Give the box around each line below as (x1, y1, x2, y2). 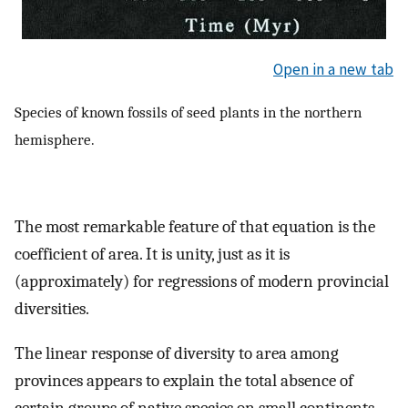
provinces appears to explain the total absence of (15, 370, 353, 391)
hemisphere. (15, 130, 95, 149)
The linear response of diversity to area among (15, 342, 339, 363)
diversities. (15, 299, 89, 320)
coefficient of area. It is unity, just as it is (15, 244, 290, 265)
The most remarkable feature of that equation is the (15, 217, 375, 238)
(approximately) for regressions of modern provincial (15, 271, 389, 292)
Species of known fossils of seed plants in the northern (15, 103, 362, 122)
